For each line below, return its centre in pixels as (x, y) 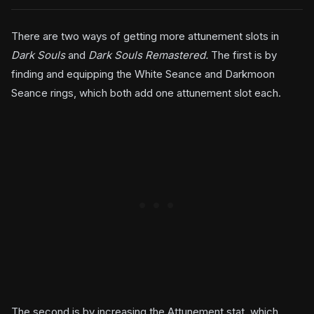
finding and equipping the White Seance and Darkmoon (143, 74)
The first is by (244, 55)
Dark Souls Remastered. (150, 55)
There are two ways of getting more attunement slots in (145, 36)
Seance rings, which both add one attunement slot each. (146, 93)
